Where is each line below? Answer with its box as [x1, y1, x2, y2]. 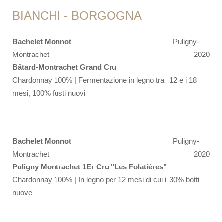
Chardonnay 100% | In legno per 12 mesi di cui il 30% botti [12, 175, 199, 184]
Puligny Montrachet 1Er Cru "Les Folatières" [12, 163, 166, 171]
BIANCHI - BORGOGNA [12, 9, 142, 22]
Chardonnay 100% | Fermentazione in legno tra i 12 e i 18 [12, 76, 197, 84]
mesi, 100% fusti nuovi [12, 89, 85, 97]
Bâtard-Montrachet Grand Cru [12, 63, 116, 71]
